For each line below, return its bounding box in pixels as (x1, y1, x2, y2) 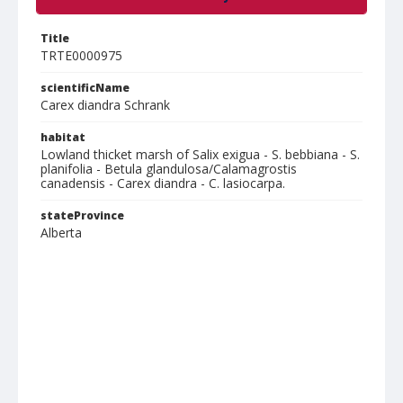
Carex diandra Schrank (40, 96, 170, 113)
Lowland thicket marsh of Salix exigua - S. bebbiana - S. (40, 146, 360, 163)
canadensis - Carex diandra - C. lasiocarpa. (40, 175, 285, 192)
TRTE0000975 (40, 47, 122, 64)
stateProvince (40, 208, 124, 223)
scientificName (40, 80, 130, 95)
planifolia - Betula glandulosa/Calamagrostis (40, 160, 297, 177)
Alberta (40, 224, 82, 241)
